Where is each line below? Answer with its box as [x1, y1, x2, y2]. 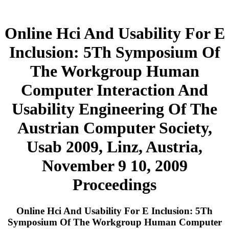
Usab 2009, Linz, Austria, [27, 138, 202, 156]
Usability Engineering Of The [12, 100, 217, 119]
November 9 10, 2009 [41, 156, 188, 175]
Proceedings [73, 175, 156, 194]
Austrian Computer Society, [17, 119, 212, 138]
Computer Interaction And [21, 81, 208, 100]
